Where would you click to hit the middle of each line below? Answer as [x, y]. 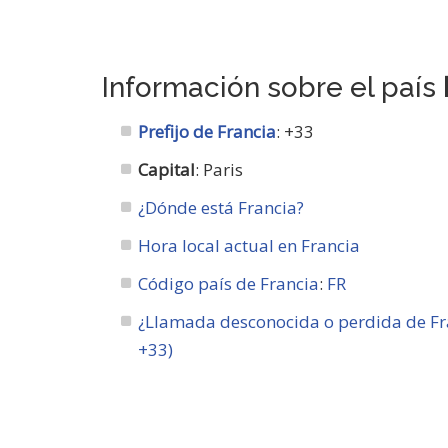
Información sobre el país [272, 87]
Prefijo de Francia [207, 131]
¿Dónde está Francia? [221, 207]
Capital [167, 169]
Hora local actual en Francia [249, 245]
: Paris [219, 169]
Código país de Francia [229, 283]
